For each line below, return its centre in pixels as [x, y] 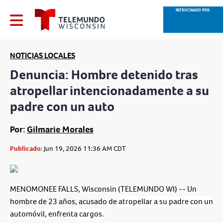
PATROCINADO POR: [193, 10]
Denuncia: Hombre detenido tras [104, 75]
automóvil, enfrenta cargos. [57, 214]
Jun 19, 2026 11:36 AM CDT [84, 149]
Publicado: [26, 149]
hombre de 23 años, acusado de [64, 202]
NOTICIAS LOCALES [43, 56]
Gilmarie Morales [60, 130]
